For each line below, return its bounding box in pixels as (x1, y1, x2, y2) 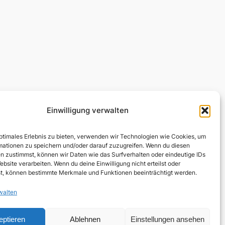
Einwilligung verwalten (47, 105, 129, 115)
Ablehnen (70, 214, 101, 223)
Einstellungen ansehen (130, 214, 204, 223)
